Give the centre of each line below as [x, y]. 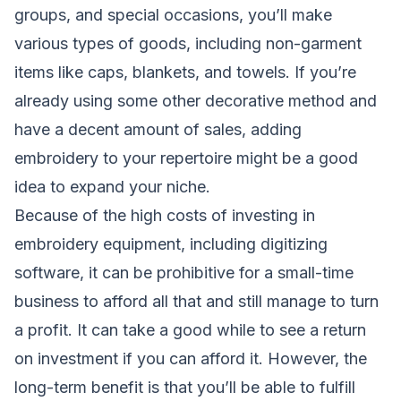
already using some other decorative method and [196, 101]
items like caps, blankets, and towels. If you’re [185, 73]
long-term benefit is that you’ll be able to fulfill [185, 388]
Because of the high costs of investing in [165, 216]
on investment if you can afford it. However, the [191, 359]
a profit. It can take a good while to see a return [190, 330]
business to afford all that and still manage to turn [196, 302]
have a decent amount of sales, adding [158, 130]
